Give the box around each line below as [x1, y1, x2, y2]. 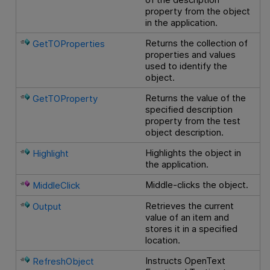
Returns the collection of [145, 37, 248, 49]
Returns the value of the [145, 92, 246, 104]
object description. [145, 127, 224, 139]
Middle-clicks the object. [145, 179, 249, 191]
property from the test [145, 115, 241, 127]
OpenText [184, 255, 226, 267]
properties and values [145, 49, 236, 61]
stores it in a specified [145, 223, 238, 235]
